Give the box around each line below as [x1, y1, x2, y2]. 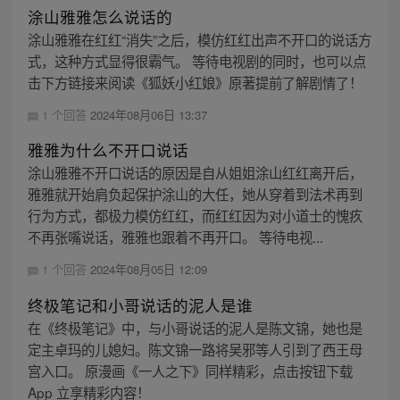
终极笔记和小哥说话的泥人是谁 [27, 293, 253, 316]
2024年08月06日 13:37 [89, 106, 207, 124]
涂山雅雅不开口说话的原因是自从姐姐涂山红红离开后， [27, 162, 362, 183]
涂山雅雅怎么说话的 [27, 5, 172, 29]
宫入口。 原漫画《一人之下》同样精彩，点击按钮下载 [27, 360, 353, 380]
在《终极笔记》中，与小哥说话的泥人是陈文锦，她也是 [27, 317, 362, 337]
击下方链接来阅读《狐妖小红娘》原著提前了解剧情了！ [27, 72, 362, 93]
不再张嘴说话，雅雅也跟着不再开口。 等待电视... [27, 227, 323, 247]
